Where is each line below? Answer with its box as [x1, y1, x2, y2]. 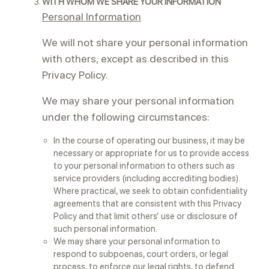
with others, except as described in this [42, 52, 229, 65]
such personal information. [53, 223, 158, 234]
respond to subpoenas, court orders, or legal [53, 249, 229, 259]
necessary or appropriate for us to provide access [53, 148, 250, 159]
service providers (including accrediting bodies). [53, 173, 240, 184]
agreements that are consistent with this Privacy [53, 198, 242, 209]
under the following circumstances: [42, 110, 210, 123]
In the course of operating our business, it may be [53, 135, 246, 146]
